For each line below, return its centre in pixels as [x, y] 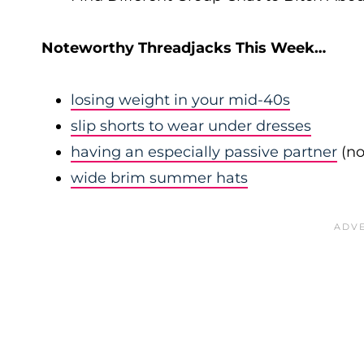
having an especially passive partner [204, 152]
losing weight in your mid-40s [180, 100]
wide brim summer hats [159, 178]
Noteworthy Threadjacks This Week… [184, 48]
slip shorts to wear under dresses [191, 126]
